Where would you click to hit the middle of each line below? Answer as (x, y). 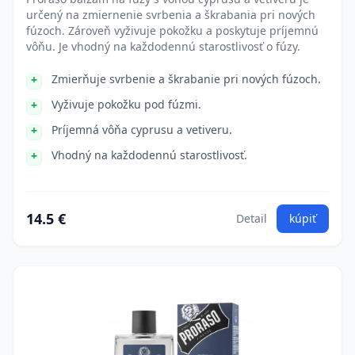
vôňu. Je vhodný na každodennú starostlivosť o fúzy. (163, 46)
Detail (252, 218)
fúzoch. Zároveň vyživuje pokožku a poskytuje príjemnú (172, 31)
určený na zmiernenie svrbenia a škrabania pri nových (171, 15)
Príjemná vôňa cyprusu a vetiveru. (142, 130)
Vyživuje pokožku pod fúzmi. (126, 104)
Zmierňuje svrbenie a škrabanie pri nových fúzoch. (186, 79)
